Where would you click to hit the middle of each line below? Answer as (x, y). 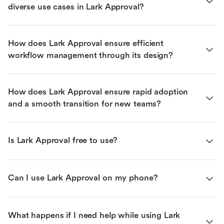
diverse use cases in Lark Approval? (76, 6)
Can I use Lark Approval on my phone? (83, 177)
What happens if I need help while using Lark (94, 215)
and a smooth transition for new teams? (85, 103)
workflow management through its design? (91, 55)
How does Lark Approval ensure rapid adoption (98, 91)
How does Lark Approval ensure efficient (86, 43)
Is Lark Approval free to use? (63, 140)
